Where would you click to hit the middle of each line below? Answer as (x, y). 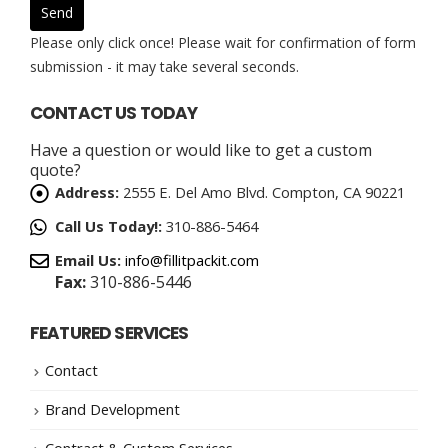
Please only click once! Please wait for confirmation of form (223, 42)
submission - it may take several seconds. (164, 66)
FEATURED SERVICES (109, 332)
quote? (55, 169)
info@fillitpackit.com (192, 259)
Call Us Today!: (108, 225)
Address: (87, 191)
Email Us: (88, 259)
